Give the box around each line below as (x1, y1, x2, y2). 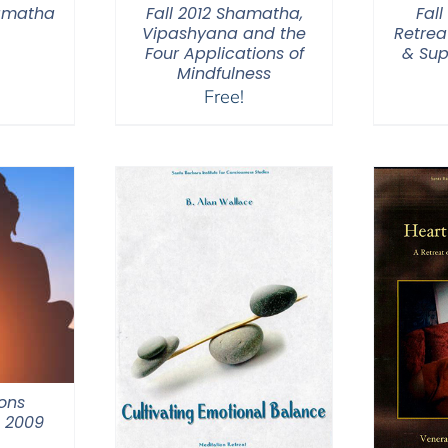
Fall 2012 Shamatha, (145, 2, 303, 25)
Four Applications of (144, 42, 304, 65)
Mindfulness (177, 62, 271, 85)
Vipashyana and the (142, 22, 306, 45)
